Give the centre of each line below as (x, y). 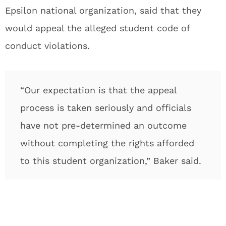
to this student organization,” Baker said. (111, 161)
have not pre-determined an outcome (103, 125)
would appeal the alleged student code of (97, 28)
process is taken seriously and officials (106, 108)
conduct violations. (47, 46)
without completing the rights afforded (107, 143)
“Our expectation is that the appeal (98, 90)
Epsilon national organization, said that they (103, 10)
